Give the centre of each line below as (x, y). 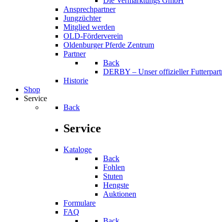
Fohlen (114, 167)
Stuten (113, 176)
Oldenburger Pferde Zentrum (109, 45)
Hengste (116, 185)
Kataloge (78, 150)
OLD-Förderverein (93, 36)
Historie (76, 81)
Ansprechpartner (89, 9)
